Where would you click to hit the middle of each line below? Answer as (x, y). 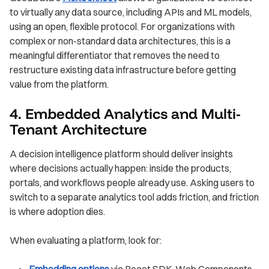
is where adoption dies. (57, 211)
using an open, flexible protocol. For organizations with (122, 26)
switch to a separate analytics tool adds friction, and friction (134, 197)
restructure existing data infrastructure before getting (123, 69)
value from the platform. (59, 84)
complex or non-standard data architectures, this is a (120, 41)
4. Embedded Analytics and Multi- (125, 113)
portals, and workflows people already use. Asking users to (132, 182)
